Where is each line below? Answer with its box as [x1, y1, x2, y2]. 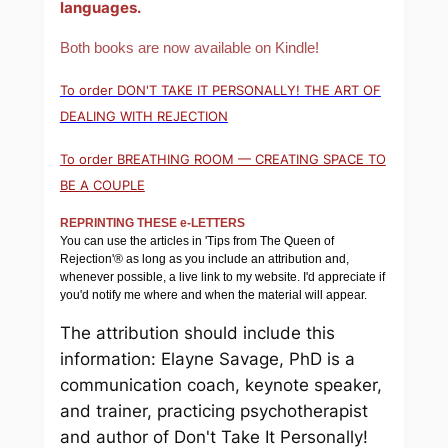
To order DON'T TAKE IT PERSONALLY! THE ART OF [59, 82, 381, 99]
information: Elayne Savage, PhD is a [59, 349, 355, 370]
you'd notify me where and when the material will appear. [59, 287, 367, 302]
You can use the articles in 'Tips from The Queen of [59, 233, 334, 248]
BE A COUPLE [59, 176, 145, 193]
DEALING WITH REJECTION [59, 108, 228, 125]
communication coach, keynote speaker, [59, 375, 382, 396]
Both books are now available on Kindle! [59, 40, 337, 57]
